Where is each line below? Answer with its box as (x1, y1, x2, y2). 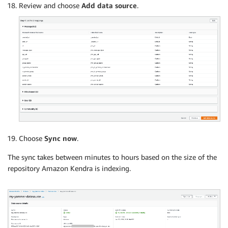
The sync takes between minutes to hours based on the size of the (8, 152, 217, 161)
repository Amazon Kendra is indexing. (8, 163, 131, 173)
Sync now (44, 133, 77, 142)
